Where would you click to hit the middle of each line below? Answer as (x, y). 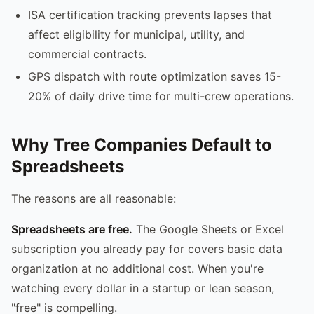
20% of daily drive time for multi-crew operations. (161, 96)
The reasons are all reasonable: (94, 198)
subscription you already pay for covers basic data (147, 248)
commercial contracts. (87, 54)
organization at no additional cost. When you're (137, 268)
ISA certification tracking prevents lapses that (150, 14)
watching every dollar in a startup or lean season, (143, 288)
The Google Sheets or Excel (208, 229)
